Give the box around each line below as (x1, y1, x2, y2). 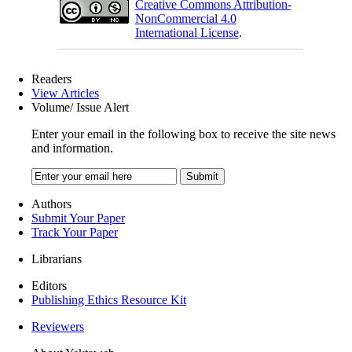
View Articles (31, 86, 99, 100)
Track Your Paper (31, 225, 118, 239)
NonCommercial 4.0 (134, 11, 236, 25)
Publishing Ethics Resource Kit (31, 292, 186, 306)
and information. (31, 141, 113, 155)
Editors (31, 278, 67, 292)
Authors (31, 196, 71, 211)
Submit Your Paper (31, 211, 125, 225)
